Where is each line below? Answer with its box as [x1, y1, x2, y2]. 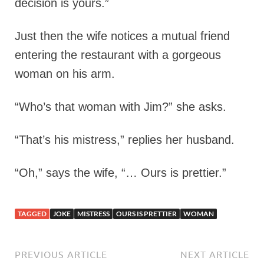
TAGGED [18, 209, 47, 218]
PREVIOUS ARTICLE [15, 249, 107, 260]
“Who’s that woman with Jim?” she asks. [15, 100, 226, 113]
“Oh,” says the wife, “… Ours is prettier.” [15, 166, 226, 179]
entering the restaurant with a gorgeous [15, 48, 221, 61]
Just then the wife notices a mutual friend [15, 29, 230, 42]
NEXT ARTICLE [180, 249, 249, 260]
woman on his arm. [15, 67, 115, 80]
